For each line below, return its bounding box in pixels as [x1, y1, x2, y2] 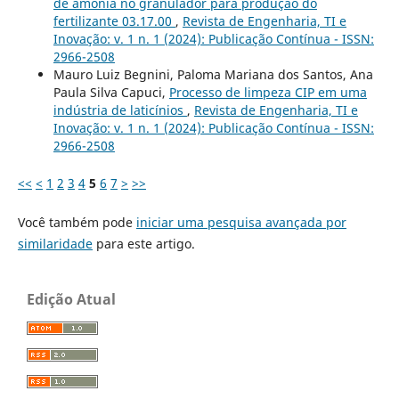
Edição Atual [27, 289, 116, 310]
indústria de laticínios [53, 102, 187, 119]
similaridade [17, 235, 93, 253]
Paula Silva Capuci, [53, 84, 169, 102]
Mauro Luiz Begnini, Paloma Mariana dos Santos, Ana [53, 66, 373, 84]
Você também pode [17, 214, 136, 232]
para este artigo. [92, 235, 195, 253]
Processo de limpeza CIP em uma [168, 84, 367, 102]
